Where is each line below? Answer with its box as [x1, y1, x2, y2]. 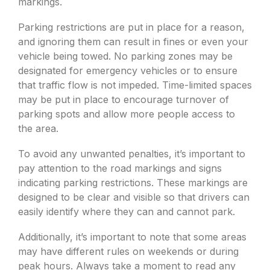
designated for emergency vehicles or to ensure [18, 64, 237, 77]
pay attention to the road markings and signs [18, 162, 222, 174]
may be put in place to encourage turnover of [18, 93, 229, 105]
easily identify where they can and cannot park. [18, 206, 235, 218]
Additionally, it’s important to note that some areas [18, 231, 246, 243]
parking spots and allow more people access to [18, 108, 235, 120]
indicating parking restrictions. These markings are [18, 177, 248, 189]
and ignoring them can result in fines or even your [18, 36, 248, 48]
